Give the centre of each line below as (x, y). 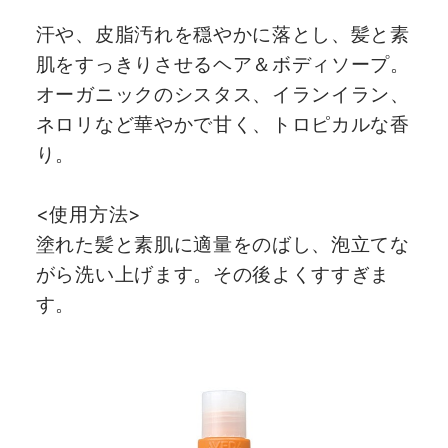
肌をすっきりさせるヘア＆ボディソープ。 (222, 63)
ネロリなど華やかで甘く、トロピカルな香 (222, 123)
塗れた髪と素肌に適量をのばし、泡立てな (222, 243)
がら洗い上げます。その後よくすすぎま (212, 273)
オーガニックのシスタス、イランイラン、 (222, 93)
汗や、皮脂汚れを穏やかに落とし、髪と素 (222, 33)
